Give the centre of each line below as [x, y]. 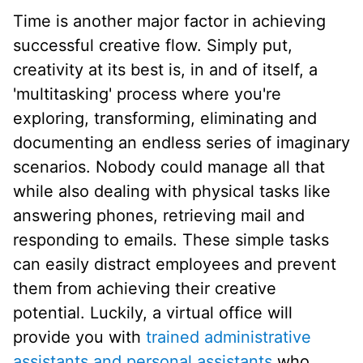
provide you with [79, 337]
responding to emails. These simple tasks [171, 240]
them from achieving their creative [145, 289]
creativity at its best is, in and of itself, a [165, 70]
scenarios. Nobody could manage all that [169, 167]
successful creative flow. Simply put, [153, 46]
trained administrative [228, 337]
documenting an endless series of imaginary [181, 143]
